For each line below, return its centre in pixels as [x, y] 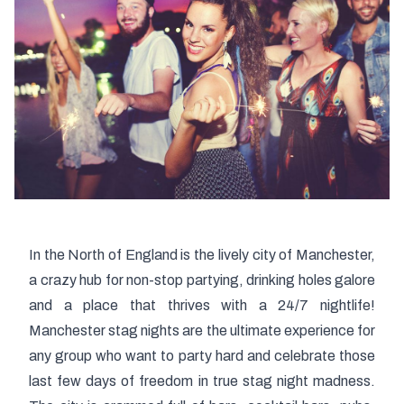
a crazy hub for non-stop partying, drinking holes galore [202, 280]
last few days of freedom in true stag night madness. [202, 381]
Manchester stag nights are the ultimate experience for [202, 331]
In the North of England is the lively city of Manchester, [202, 255]
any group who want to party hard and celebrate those [202, 356]
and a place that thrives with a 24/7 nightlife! [202, 306]
